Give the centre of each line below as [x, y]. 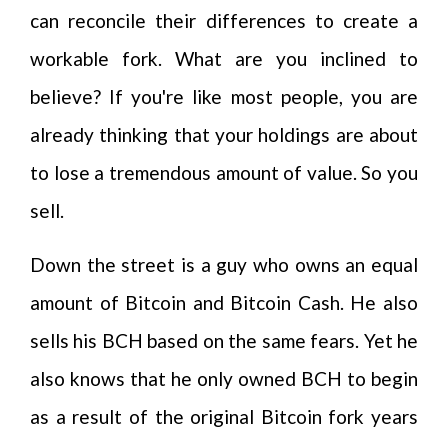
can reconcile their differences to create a [224, 20]
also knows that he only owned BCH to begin [224, 378]
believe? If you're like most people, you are [224, 96]
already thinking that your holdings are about [224, 134]
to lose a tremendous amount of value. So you [224, 172]
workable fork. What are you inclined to [224, 58]
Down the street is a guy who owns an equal [224, 264]
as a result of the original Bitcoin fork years [224, 416]
